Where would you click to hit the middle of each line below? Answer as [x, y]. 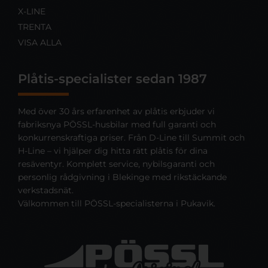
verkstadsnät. [46, 190]
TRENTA [35, 27]
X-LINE [32, 11]
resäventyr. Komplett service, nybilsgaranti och [116, 164]
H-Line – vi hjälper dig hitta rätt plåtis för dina [113, 150]
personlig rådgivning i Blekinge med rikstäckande [122, 177]
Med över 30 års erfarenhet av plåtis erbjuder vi [116, 111]
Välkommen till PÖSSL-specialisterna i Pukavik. [117, 203]
